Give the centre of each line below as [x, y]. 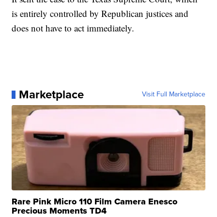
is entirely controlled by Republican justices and [100, 14]
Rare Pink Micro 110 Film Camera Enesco [95, 202]
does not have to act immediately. [73, 28]
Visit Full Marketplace [173, 94]
